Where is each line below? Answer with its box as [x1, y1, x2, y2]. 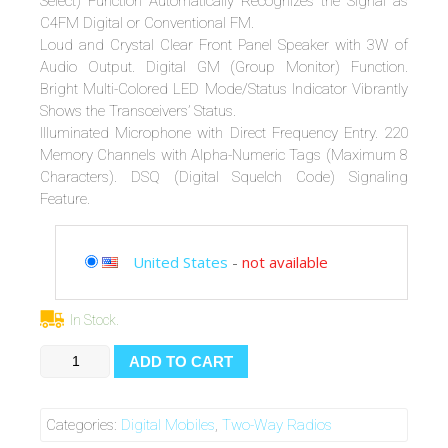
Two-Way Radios [222, 416, 332, 435]
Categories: [46, 416, 121, 435]
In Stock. [70, 311, 119, 328]
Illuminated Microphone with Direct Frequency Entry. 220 [40, 123, 408, 142]
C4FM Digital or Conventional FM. [40, 13, 254, 32]
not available [242, 251, 328, 272]
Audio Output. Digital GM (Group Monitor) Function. [40, 57, 408, 76]
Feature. [40, 189, 90, 208]
